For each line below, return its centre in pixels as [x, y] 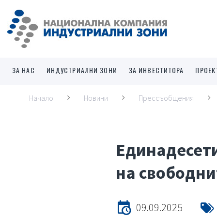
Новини [96, 98]
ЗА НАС [23, 70]
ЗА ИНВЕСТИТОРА [156, 70]
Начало [41, 98]
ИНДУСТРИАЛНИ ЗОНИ [82, 70]
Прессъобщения [166, 98]
